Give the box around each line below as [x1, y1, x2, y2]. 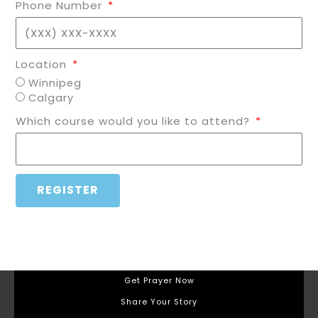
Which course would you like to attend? [16, 114, 254, 129]
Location [16, 57, 71, 72]
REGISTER [37, 182, 99, 199]
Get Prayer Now [124, 275, 194, 287]
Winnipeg [28, 76, 82, 91]
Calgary [28, 91, 75, 106]
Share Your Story [121, 297, 197, 308]
